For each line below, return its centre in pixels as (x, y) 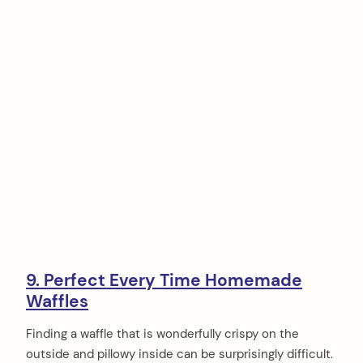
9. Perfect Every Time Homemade (164, 281)
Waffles (57, 302)
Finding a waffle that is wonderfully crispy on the (162, 333)
